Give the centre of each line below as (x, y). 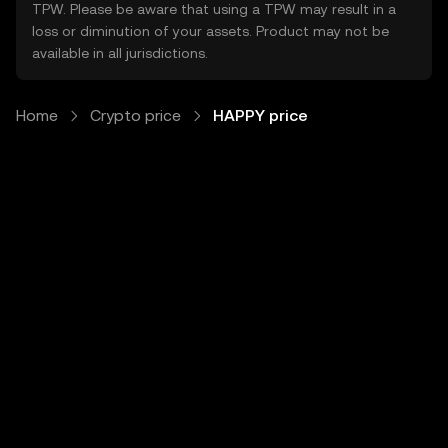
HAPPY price (260, 115)
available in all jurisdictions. (120, 53)
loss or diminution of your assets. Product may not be (210, 31)
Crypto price (135, 115)
